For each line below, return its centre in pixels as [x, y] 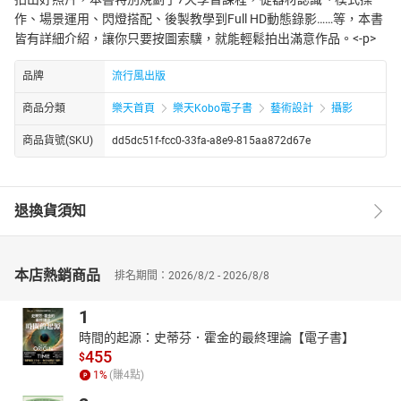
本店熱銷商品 [57, 275]
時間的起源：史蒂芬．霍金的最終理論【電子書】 [217, 337]
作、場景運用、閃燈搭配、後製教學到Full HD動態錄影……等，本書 [199, 19]
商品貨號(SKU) [58, 140]
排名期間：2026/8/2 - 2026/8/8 [192, 275]
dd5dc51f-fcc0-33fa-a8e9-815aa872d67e [211, 140]
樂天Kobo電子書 [213, 108]
